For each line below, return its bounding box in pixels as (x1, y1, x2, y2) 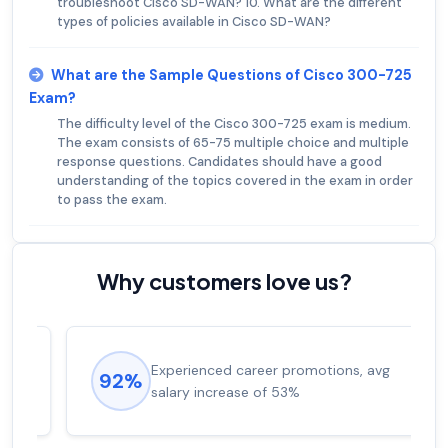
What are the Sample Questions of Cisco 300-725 (51, 65, 412, 84)
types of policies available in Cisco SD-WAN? (57, 12, 331, 30)
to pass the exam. (57, 190, 167, 208)
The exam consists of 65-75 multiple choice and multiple (57, 133, 409, 151)
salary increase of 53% (122, 382, 271, 401)
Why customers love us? (96, 266, 352, 295)
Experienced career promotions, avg (122, 360, 361, 379)
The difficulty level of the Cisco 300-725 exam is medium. (57, 114, 411, 132)
